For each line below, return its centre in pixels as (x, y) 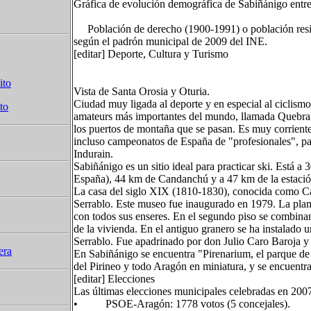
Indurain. (93, 154)
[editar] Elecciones (114, 279)
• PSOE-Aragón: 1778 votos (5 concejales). (182, 304)
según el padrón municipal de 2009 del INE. (170, 41)
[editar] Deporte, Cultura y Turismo (151, 54)
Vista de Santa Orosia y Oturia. (142, 91)
